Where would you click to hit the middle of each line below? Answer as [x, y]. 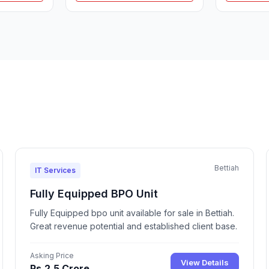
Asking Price [52, 255]
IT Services [56, 170]
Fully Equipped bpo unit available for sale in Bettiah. [132, 213]
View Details [204, 263]
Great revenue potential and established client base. [134, 226]
